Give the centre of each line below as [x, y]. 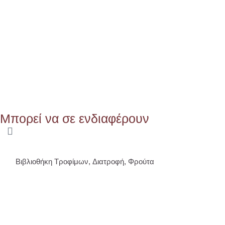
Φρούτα [141, 162]
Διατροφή [108, 162]
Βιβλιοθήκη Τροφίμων [52, 162]
